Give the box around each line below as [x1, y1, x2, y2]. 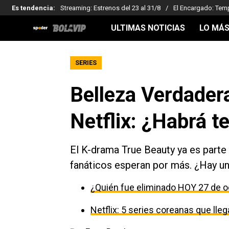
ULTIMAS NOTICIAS [111, 23, 185, 33]
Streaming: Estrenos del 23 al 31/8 [60, 4, 161, 12]
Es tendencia [12, 4, 53, 12]
